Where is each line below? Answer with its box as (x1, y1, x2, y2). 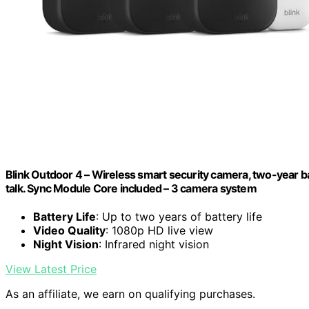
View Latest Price (6, 262, 97, 277)
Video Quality (33, 223, 106, 238)
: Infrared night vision (99, 237, 209, 252)
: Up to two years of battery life (96, 210, 262, 224)
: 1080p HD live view (106, 223, 213, 238)
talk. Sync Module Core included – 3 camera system (6, 181, 257, 196)
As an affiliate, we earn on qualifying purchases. (6, 287, 255, 301)
